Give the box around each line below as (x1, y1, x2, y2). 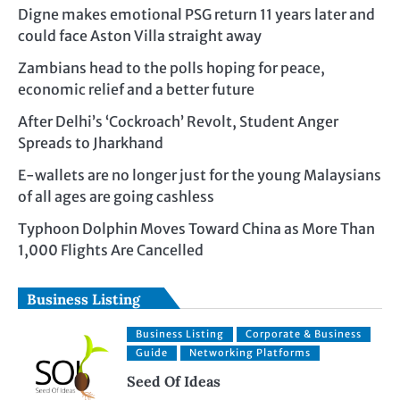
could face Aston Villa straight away (18, 26, 262, 45)
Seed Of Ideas (127, 371, 221, 390)
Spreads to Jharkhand (18, 133, 163, 152)
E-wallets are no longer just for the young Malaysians (18, 165, 381, 184)
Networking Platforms (189, 346, 312, 359)
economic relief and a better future (18, 79, 254, 98)
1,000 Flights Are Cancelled (18, 240, 204, 259)
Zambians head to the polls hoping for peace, (18, 58, 325, 77)
